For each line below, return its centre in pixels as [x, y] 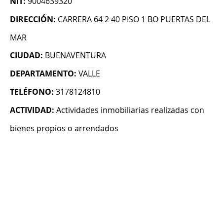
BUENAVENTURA [75, 55]
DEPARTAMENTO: [43, 74]
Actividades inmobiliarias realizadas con [130, 110]
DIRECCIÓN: [33, 19]
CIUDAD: [26, 55]
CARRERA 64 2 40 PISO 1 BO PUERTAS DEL [134, 19]
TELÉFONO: [32, 92]
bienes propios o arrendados [64, 129]
